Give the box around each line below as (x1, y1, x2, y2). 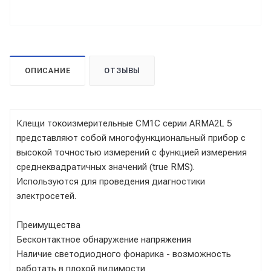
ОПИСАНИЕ (25, 66, 71, 75)
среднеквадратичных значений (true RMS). (16, 161, 195, 172)
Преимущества (16, 219, 80, 230)
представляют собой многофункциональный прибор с (16, 132, 246, 143)
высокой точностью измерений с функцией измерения (16, 146, 247, 158)
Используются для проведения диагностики (16, 175, 205, 187)
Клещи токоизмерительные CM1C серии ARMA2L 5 (16, 117, 232, 129)
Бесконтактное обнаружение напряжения (16, 233, 191, 245)
